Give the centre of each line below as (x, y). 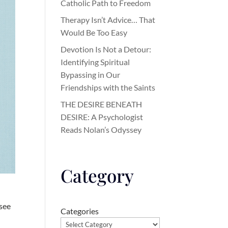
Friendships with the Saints (108, 87)
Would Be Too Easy (94, 32)
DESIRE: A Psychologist (102, 117)
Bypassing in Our (91, 75)
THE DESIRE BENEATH (102, 104)
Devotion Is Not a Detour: (106, 49)
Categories (80, 211)
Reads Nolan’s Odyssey (101, 130)
